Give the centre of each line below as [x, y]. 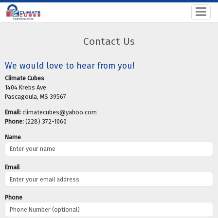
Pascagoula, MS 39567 [35, 96]
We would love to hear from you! [69, 66]
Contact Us [109, 42]
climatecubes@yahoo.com [59, 112]
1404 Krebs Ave [25, 87]
